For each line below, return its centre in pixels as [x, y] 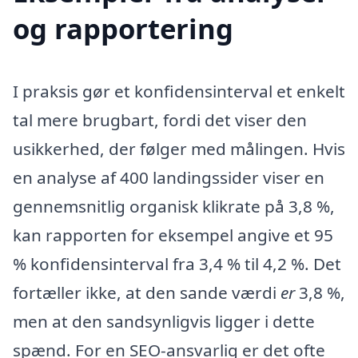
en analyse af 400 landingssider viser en [169, 178]
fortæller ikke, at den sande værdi [147, 293]
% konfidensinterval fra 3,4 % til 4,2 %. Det [177, 264]
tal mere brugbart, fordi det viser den [160, 120]
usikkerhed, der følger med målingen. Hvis [179, 149]
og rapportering [123, 29]
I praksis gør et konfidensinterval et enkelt [179, 91]
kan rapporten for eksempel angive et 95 [173, 235]
